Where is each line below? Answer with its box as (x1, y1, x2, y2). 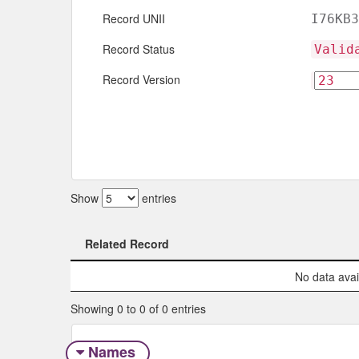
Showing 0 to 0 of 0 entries (71, 300, 206, 317)
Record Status (103, 41, 175, 58)
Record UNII (103, 10, 165, 27)
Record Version (103, 71, 180, 88)
